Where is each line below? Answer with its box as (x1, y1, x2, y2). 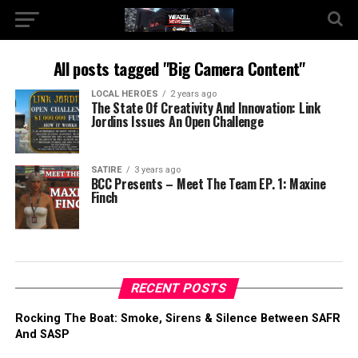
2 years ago (169, 89, 217, 99)
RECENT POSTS (129, 280, 229, 296)
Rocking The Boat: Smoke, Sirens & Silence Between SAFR (14, 312, 340, 325)
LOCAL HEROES (90, 89, 158, 99)
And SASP (14, 328, 70, 341)
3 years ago (133, 165, 181, 175)
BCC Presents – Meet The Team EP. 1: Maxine (90, 174, 326, 193)
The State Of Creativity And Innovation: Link (90, 98, 320, 117)
